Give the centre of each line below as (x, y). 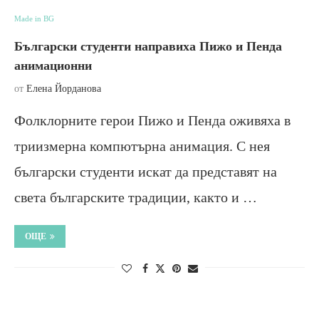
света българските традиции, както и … (136, 197)
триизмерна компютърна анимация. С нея (142, 146)
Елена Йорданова (64, 88)
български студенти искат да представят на (146, 171)
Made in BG (34, 18)
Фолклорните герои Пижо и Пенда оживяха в (152, 120)
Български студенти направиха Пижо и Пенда (148, 46)
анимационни (53, 65)
